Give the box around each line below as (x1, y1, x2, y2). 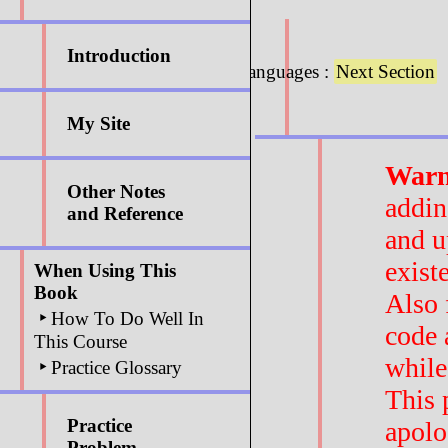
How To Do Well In (46, 308, 204, 329)
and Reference (67, 203, 183, 224)
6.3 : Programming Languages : (85, 61, 334, 83)
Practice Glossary (46, 357, 182, 378)
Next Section (336, 61, 435, 83)
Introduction (67, 45, 171, 66)
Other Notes (67, 181, 165, 202)
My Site (67, 113, 130, 134)
